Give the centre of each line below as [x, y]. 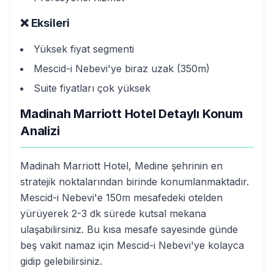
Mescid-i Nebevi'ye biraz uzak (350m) [122, 68]
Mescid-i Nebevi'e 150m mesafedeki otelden [121, 198]
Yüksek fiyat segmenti [84, 49]
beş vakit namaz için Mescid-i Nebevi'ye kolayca [132, 245]
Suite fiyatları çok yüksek [92, 88]
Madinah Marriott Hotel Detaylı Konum [131, 114]
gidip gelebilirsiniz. [61, 261]
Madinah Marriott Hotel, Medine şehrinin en [121, 166]
